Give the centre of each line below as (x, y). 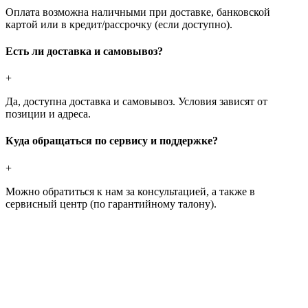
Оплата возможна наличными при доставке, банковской (138, 12)
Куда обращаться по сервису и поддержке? (112, 141)
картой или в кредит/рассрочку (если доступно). (119, 24)
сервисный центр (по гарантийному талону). (111, 203)
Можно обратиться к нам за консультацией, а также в (130, 191)
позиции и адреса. (48, 114)
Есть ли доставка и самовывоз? (84, 51)
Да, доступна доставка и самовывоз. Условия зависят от (136, 102)
